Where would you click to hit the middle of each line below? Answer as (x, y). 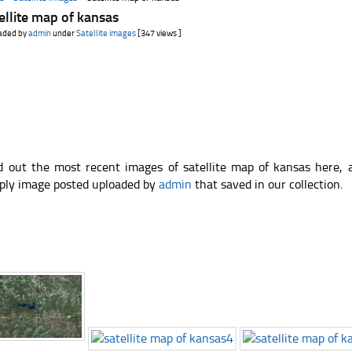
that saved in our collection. (268, 184)
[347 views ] (159, 33)
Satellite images (106, 33)
